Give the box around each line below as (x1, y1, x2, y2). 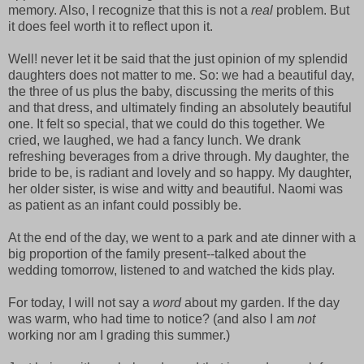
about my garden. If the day (181, 296, 340, 310)
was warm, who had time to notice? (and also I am (8, 312, 297, 327)
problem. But (273, 3, 349, 18)
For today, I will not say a (8, 296, 153, 310)
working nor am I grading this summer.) (8, 328, 230, 343)
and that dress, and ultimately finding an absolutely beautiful (8, 101, 352, 115)
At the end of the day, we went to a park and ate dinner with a (8, 231, 356, 245)
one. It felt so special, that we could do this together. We (8, 117, 325, 132)
